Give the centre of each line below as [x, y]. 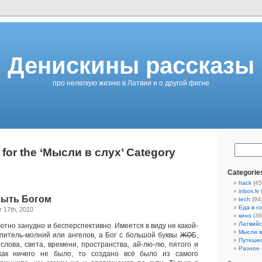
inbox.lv [249, 191]
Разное [249, 248]
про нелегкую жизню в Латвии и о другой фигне [131, 83]
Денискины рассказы [131, 65]
